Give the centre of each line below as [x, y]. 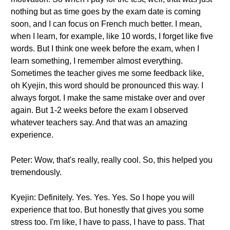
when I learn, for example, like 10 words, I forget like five [112, 36]
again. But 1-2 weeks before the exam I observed [99, 110]
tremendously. [36, 172]
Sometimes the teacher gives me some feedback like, [107, 73]
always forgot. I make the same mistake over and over [108, 98]
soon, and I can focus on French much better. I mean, [106, 24]
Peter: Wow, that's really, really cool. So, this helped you [112, 160]
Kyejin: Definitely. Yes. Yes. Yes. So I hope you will [103, 197]
